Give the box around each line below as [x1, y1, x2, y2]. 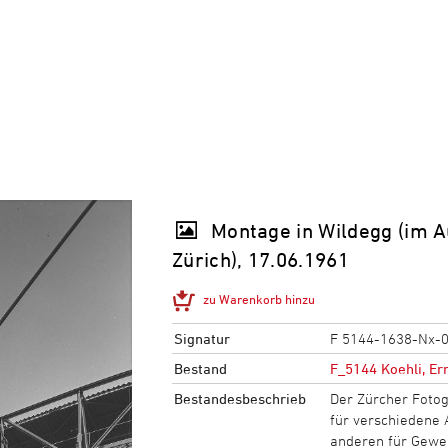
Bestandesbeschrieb [173, 389, 306, 407]
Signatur [173, 329, 230, 347]
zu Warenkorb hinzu [203, 290, 316, 307]
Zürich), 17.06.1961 [172, 247, 349, 271]
